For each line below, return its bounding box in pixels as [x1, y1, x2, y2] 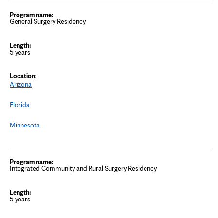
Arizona [10, 80, 32, 88]
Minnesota [10, 121, 40, 129]
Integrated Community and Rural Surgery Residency [10, 164, 157, 172]
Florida [10, 100, 30, 109]
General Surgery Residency [10, 17, 86, 25]
